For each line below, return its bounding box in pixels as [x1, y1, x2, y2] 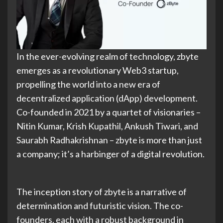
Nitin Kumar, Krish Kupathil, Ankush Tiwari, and [16, 120, 198, 132]
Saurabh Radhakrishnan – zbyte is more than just [16, 134, 202, 146]
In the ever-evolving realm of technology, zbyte [16, 51, 199, 62]
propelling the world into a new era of [16, 79, 160, 90]
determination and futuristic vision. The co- [16, 200, 183, 212]
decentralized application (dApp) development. [16, 93, 198, 104]
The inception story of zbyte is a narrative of [16, 186, 187, 198]
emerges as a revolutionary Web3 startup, [16, 65, 179, 76]
